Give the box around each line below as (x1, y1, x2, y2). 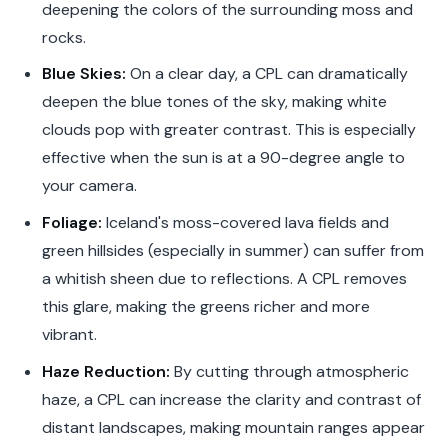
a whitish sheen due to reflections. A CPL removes (41, 268, 407, 290)
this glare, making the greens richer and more (41, 296, 370, 318)
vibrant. (41, 324, 97, 346)
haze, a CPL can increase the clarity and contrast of (41, 389, 421, 411)
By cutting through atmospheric (169, 361, 409, 383)
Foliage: (41, 212, 102, 234)
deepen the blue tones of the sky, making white (41, 91, 387, 113)
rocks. (41, 26, 86, 48)
